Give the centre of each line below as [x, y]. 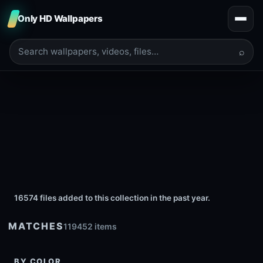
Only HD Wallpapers [60, 18]
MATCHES [36, 226]
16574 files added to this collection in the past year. [112, 198]
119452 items [90, 226]
